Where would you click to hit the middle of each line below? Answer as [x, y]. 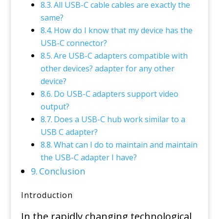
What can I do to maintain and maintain [125, 145]
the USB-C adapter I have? [88, 157]
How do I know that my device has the [123, 30]
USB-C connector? [74, 43]
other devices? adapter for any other [107, 68]
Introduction [47, 195]
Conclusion [62, 171]
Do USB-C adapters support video [116, 94]
